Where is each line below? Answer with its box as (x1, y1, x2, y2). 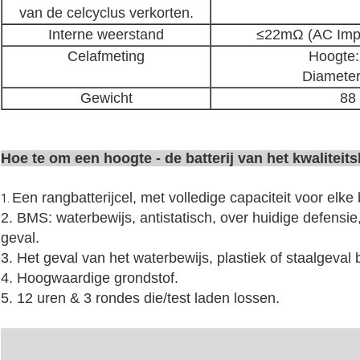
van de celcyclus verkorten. (18, 5, 194, 22)
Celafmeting (67, 48, 145, 65)
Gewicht (80, 90, 133, 107)
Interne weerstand (48, 27, 164, 43)
